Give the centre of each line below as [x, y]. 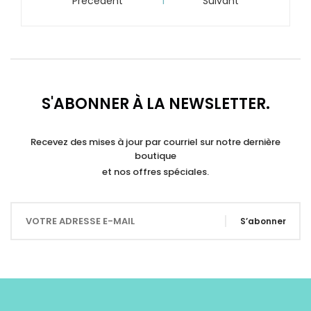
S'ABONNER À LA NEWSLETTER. [155, 104]
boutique [155, 156]
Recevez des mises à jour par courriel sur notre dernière [155, 142]
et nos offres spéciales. [155, 172]
